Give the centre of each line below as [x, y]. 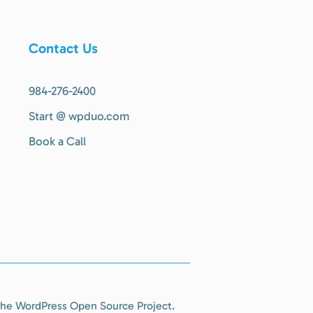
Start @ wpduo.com [79, 116]
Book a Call [57, 141]
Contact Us [63, 48]
